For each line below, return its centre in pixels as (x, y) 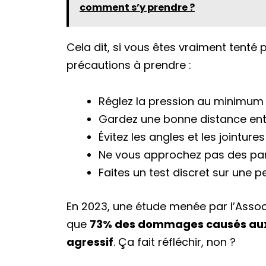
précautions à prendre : (129, 65)
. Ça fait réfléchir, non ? (175, 242)
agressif (90, 242)
